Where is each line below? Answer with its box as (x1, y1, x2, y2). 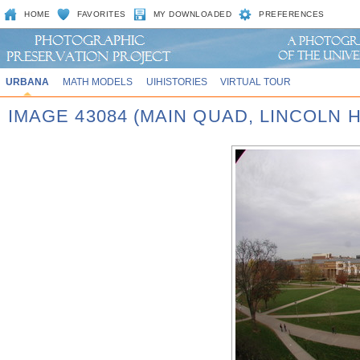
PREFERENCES (259, 10, 325, 18)
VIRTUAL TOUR (220, 76, 292, 87)
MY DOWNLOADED (153, 10, 232, 18)
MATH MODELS (62, 76, 133, 87)
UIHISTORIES (145, 76, 207, 87)
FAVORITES (77, 10, 126, 18)
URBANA (5, 76, 49, 87)
